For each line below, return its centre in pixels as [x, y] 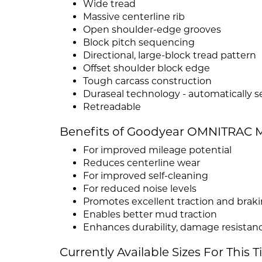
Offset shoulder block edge [146, 68]
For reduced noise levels [140, 189]
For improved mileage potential [157, 150]
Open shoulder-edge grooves [152, 30]
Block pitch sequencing [139, 43]
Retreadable [112, 107]
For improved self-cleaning [146, 176]
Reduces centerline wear [142, 163]
